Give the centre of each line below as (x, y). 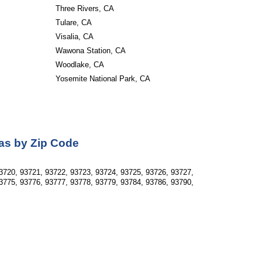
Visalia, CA (74, 37)
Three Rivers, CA (85, 8)
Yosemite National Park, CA (103, 79)
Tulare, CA (73, 23)
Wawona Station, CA (90, 51)
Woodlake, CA (80, 65)
